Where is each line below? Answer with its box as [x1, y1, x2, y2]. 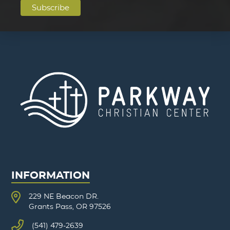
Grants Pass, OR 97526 [29, 201, 111, 211]
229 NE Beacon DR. [29, 191, 99, 201]
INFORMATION [11, 168, 90, 181]
